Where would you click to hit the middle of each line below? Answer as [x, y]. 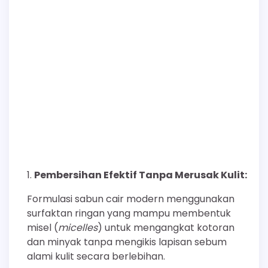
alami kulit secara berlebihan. [96, 256]
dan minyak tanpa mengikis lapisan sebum [127, 242]
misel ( [42, 227]
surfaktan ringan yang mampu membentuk [129, 213]
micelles [78, 227]
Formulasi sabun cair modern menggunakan [131, 199]
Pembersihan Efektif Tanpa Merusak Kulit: [141, 175]
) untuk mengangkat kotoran [166, 227]
